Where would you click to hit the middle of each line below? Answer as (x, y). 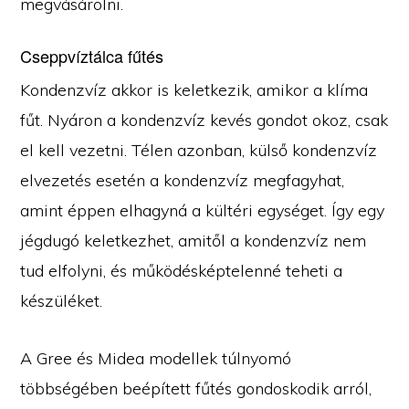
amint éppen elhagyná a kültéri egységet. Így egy (203, 211)
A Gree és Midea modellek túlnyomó (156, 359)
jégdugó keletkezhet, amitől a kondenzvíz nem (194, 241)
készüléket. (62, 301)
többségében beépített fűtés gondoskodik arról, (196, 389)
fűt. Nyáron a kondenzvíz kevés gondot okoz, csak (204, 121)
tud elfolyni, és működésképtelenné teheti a (182, 271)
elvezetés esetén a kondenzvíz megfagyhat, (183, 181)
